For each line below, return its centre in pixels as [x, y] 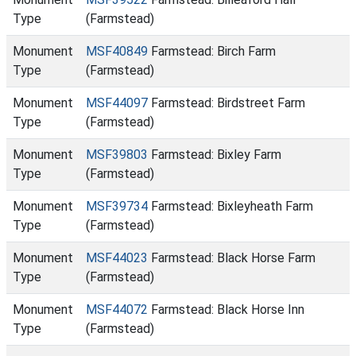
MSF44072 [117, 310]
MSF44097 [117, 103]
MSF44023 [117, 258]
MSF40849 [117, 51]
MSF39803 [117, 155]
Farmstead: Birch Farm [212, 51]
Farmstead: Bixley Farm [215, 155]
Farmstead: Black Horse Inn [226, 310]
